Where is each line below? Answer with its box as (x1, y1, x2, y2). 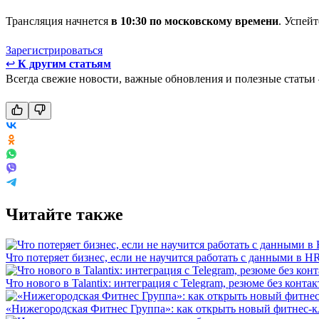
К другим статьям (18, 57, 111, 70)
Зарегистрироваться (6, 43, 103, 56)
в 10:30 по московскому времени (111, 14, 278, 27)
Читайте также (6, 204, 123, 224)
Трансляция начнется (6, 14, 111, 27)
